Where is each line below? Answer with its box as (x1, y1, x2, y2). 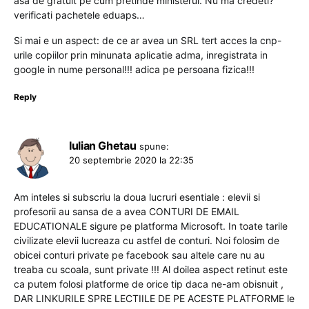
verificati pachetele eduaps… (14, 9, 145, 21)
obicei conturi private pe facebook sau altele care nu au (14, 249, 265, 261)
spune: (139, 141, 170, 152)
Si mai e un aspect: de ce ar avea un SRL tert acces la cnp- (14, 34, 281, 47)
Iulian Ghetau (69, 139, 137, 153)
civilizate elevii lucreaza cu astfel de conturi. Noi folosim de (14, 235, 279, 247)
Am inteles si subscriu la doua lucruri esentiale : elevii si (14, 191, 260, 203)
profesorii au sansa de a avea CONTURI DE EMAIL (14, 206, 239, 218)
